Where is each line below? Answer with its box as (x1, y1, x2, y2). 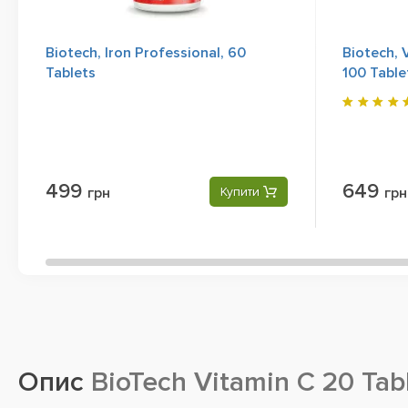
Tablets (46, 64, 96, 82)
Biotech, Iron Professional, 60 (46, 44, 246, 62)
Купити (220, 183, 260, 199)
